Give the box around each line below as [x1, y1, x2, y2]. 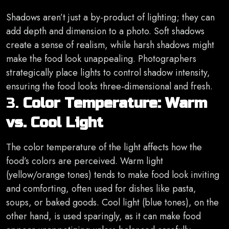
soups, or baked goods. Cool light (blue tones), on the [6, 196, 219, 210]
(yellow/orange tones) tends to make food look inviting [6, 168, 219, 182]
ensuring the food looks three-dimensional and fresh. [6, 80, 213, 94]
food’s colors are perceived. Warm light [6, 154, 163, 168]
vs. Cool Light [6, 114, 103, 132]
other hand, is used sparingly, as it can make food [6, 210, 201, 223]
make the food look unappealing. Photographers [6, 52, 196, 66]
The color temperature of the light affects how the [6, 141, 202, 154]
